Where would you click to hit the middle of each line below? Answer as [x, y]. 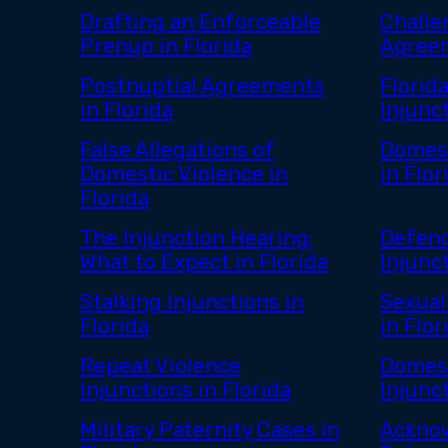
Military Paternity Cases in [209, 430]
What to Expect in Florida [203, 262]
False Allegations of [177, 150]
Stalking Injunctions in [191, 302]
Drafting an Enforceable [200, 22]
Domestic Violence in [183, 174]
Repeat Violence [160, 366]
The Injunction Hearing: [196, 238]
